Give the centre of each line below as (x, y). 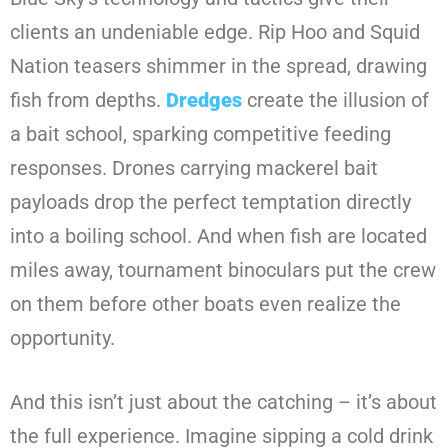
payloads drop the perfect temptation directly (210, 201)
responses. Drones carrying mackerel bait (194, 167)
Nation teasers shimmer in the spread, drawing (218, 65)
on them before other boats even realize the (205, 303)
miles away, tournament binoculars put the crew (223, 269)
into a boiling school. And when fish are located (218, 235)
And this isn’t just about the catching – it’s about (223, 401)
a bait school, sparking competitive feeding (200, 133)
